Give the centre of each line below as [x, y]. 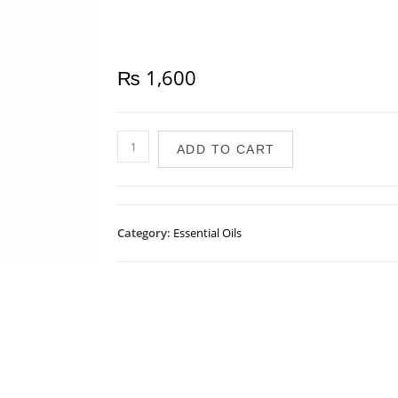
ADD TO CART [226, 149]
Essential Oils [207, 233]
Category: [145, 233]
